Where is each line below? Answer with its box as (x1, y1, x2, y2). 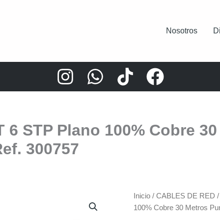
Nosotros (166, 27, 197, 35)
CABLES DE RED (156, 192, 215, 200)
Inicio (134, 192, 150, 200)
